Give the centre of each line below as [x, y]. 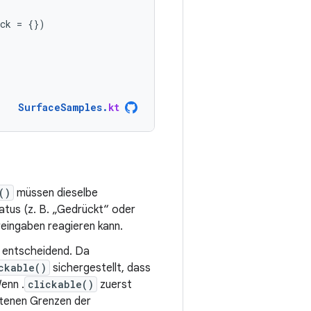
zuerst [115, 285]
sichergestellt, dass [100, 268]
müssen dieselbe [56, 193]
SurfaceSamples [60, 107]
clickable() [61, 284]
